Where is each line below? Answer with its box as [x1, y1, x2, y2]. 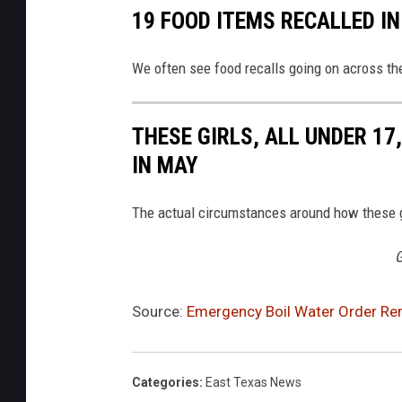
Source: [132, 302, 187, 321]
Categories [132, 375, 199, 390]
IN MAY [132, 152, 198, 179]
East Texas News [205, 375, 301, 390]
